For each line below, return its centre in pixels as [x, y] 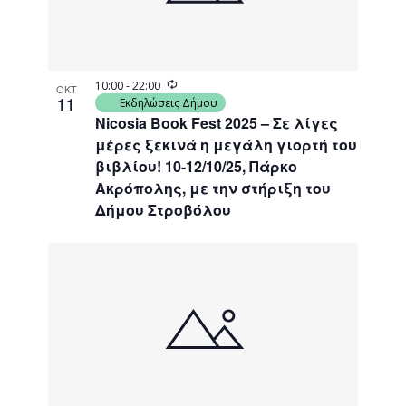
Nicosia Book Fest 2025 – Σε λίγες [217, 122]
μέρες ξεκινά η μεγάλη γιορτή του [227, 144]
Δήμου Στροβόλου [164, 209]
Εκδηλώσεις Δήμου [169, 102]
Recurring [202, 84]
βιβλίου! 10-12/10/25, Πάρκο [197, 166]
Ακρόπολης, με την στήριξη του [213, 188]
